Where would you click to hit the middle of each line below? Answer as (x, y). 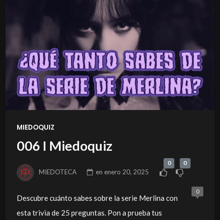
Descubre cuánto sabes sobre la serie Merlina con (97, 198)
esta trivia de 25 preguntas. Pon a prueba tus (89, 212)
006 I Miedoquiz (64, 146)
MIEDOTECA (58, 172)
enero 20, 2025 (127, 172)
